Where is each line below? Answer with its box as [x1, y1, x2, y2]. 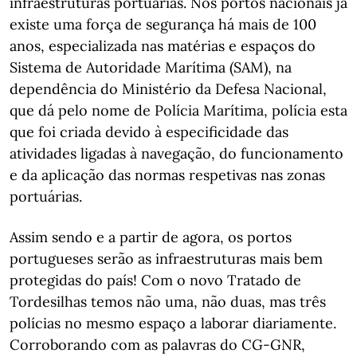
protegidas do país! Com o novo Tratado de [10, 271, 301, 289]
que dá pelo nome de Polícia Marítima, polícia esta [10, 101, 347, 120]
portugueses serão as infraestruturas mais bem [10, 249, 323, 268]
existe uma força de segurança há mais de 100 [10, 15, 316, 33]
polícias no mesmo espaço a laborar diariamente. [10, 314, 336, 332]
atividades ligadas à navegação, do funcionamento [10, 144, 343, 163]
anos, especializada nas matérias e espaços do [10, 37, 316, 55]
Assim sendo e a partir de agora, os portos [10, 228, 292, 246]
